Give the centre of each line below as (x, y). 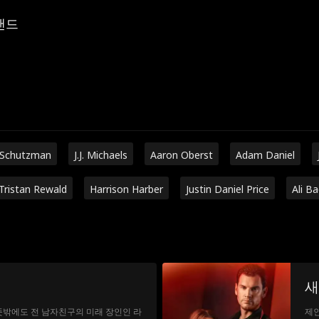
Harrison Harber (126, 189)
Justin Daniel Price (227, 189)
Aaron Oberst (181, 155)
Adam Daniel (265, 155)
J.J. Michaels (100, 155)
